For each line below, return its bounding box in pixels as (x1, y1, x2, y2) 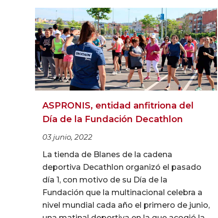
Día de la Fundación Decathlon (42, 114, 183, 125)
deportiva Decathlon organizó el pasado (42, 163, 201, 172)
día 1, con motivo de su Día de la (42, 175, 167, 185)
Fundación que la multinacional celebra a (42, 188, 202, 198)
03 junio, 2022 (42, 132, 92, 142)
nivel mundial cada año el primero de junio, (42, 200, 210, 210)
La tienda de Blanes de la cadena (42, 150, 172, 160)
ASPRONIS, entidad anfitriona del (42, 100, 194, 111)
